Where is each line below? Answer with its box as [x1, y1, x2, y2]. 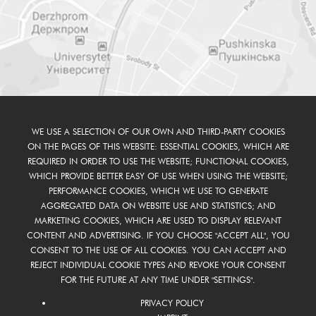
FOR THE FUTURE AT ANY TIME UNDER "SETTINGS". [61, 274, 255, 286]
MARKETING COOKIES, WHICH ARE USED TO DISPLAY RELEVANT [35, 215, 281, 226]
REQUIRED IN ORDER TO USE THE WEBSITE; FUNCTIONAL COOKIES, [27, 156, 289, 167]
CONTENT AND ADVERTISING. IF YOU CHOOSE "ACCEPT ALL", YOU [26, 230, 290, 241]
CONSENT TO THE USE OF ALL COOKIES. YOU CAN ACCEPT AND [30, 245, 286, 256]
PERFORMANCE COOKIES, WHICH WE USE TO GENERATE [48, 186, 268, 197]
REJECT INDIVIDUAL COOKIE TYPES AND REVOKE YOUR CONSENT [30, 260, 286, 271]
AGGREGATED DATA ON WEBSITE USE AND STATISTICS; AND [40, 200, 276, 212]
